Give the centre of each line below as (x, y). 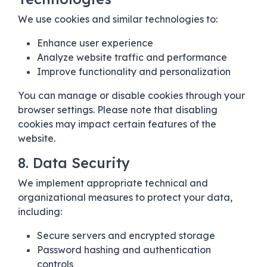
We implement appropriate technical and (113, 183)
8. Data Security (74, 163)
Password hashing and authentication (124, 249)
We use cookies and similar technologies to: (118, 19)
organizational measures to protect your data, (125, 197)
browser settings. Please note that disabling (118, 109)
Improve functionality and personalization (134, 71)
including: (40, 211)
